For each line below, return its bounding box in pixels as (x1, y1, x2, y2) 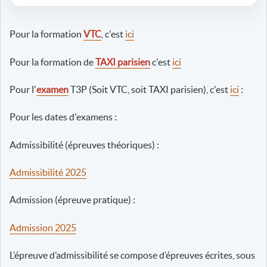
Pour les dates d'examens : (10, 111, 117, 123)
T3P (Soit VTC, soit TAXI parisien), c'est (70, 83, 230, 95)
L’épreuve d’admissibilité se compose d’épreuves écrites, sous (10, 250, 255, 261)
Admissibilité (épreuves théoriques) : (10, 139, 159, 150)
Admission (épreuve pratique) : (10, 194, 135, 206)
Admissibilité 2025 (10, 167, 86, 178)
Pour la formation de (10, 56, 95, 67)
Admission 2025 (10, 222, 76, 233)
